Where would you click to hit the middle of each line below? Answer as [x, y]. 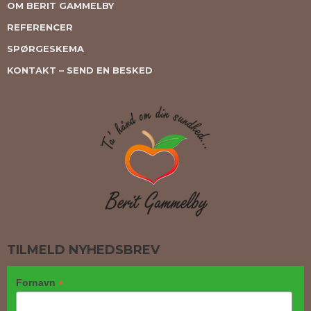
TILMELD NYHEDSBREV [83, 250]
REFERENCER [40, 27]
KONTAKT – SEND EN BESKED [80, 70]
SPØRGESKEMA [45, 49]
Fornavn [37, 283]
